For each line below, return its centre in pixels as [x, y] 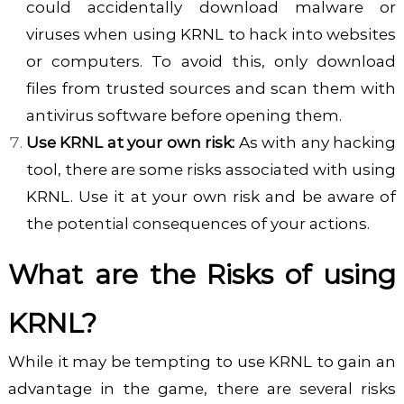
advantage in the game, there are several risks [202, 388]
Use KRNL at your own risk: [130, 142]
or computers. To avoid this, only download [211, 61]
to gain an [356, 361]
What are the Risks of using [202, 274]
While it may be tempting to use [138, 361]
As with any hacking [316, 142]
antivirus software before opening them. [184, 115]
